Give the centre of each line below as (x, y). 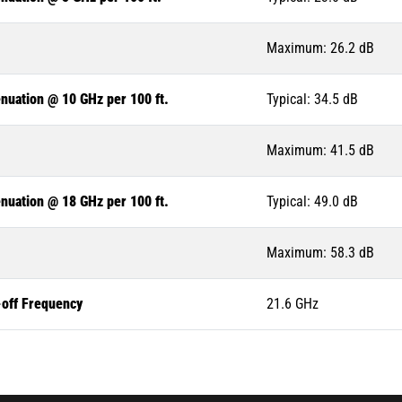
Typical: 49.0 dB (312, 202)
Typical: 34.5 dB (312, 100)
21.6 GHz (293, 304)
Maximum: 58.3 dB (320, 253)
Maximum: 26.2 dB (320, 48)
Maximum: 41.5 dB (320, 151)
